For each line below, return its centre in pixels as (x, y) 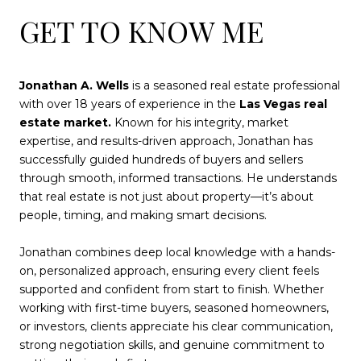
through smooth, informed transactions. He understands (178, 178)
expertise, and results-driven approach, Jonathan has (166, 141)
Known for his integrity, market (200, 123)
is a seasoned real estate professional (234, 86)
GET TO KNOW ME (141, 31)
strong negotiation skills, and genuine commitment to (172, 345)
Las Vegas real (283, 104)
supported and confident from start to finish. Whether (172, 290)
